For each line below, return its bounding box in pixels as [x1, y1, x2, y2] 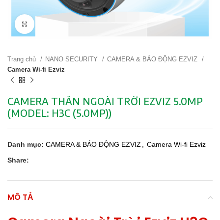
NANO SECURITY [45, 55, 100, 63]
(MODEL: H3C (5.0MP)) [7, 107, 111, 119]
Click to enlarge [34, 20, 82, 27]
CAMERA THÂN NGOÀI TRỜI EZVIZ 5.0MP [7, 95, 203, 107]
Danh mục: [7, 140, 44, 148]
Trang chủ [7, 55, 38, 63]
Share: [7, 156, 29, 164]
